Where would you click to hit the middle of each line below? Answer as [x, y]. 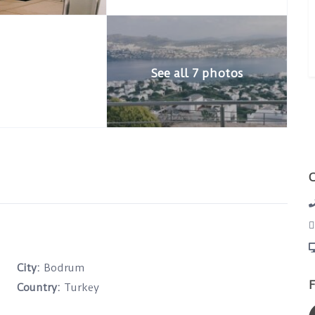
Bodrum [64, 268]
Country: [39, 288]
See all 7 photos [197, 73]
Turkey [80, 288]
